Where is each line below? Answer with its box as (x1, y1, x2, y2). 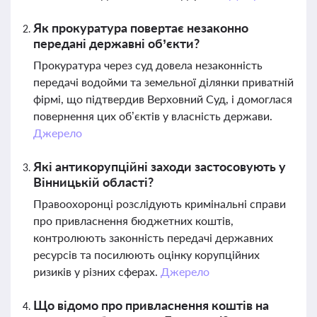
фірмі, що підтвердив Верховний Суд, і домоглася (33, 92, 292, 105)
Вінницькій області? (33, 174, 154, 190)
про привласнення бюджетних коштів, (33, 214, 234, 227)
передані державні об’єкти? (33, 35, 200, 51)
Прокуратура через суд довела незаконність (33, 58, 263, 71)
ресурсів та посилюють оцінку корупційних (33, 248, 260, 261)
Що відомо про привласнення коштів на (33, 297, 269, 313)
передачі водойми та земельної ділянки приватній (33, 75, 294, 88)
